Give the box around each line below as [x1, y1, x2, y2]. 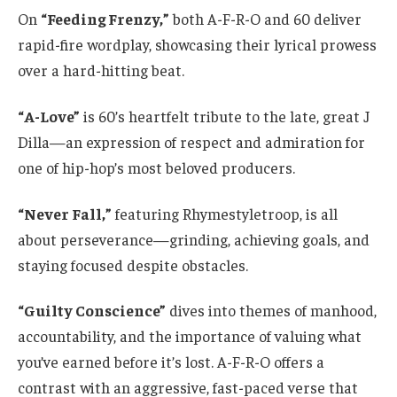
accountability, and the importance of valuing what [18, 326, 362, 346]
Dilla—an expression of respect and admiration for [18, 131, 365, 152]
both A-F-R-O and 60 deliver [169, 9, 362, 29]
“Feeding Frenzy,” [41, 9, 169, 29]
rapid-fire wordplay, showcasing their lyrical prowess [18, 35, 377, 55]
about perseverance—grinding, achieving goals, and [18, 229, 370, 249]
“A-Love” [18, 105, 80, 126]
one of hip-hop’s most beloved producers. [18, 157, 295, 177]
